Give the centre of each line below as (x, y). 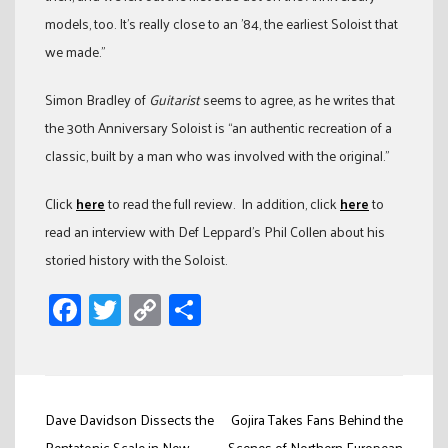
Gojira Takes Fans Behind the (317, 420)
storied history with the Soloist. (136, 260)
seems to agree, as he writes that (297, 100)
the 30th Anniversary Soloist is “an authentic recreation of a (218, 128)
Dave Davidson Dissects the (129, 420)
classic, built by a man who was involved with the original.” (217, 156)
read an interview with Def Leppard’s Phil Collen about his (215, 232)
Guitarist (174, 100)
